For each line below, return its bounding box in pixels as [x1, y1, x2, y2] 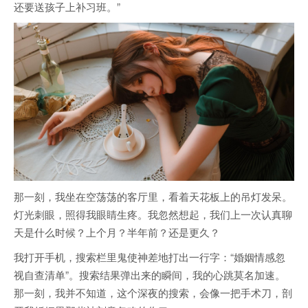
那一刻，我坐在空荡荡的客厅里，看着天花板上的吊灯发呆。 [14, 188, 292, 203]
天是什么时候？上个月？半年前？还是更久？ [14, 224, 220, 239]
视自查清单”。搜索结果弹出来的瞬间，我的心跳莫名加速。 [14, 267, 285, 282]
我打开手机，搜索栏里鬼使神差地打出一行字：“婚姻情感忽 [14, 249, 285, 264]
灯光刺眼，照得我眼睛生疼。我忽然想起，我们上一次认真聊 [14, 206, 292, 221]
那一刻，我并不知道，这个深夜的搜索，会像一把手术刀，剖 [14, 285, 292, 300]
